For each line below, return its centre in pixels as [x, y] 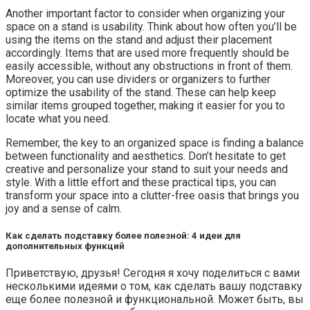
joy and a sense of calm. [64, 208]
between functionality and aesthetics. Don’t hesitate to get [146, 156]
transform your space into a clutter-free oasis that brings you [152, 195]
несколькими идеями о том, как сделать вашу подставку [154, 286]
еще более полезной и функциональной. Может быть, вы [155, 300]
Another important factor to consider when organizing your [145, 13]
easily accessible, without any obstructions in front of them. [149, 66]
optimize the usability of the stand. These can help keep [141, 92]
